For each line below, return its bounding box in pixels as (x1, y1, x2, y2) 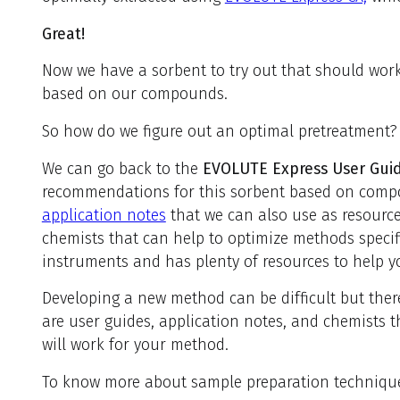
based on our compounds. (41, 84, 228, 104)
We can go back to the (41, 158, 198, 179)
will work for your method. (41, 335, 233, 355)
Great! (41, 23, 85, 44)
